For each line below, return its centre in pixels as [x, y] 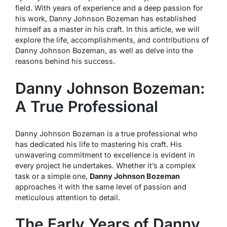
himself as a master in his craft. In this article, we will [107, 29]
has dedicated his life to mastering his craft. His [99, 144]
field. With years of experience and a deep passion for [109, 8]
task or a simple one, [52, 176]
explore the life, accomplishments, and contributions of [112, 40]
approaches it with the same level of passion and [101, 186]
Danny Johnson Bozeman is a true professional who [106, 133]
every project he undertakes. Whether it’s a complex [105, 165]
